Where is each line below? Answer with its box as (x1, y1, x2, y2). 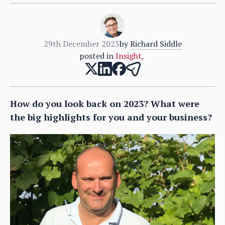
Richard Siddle (130, 38, 182, 49)
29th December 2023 (43, 38, 120, 49)
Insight (115, 50, 142, 61)
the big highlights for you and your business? (10, 110, 212, 123)
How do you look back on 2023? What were (10, 97, 199, 109)
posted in (79, 50, 114, 61)
